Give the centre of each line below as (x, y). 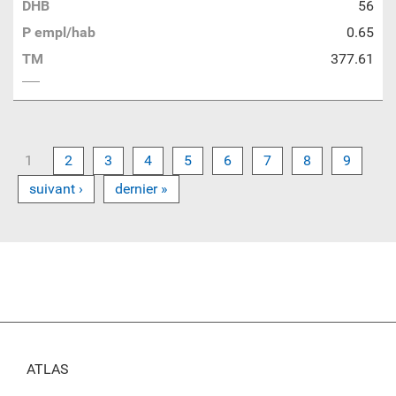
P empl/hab (59, 33)
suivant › (56, 189)
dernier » (141, 189)
